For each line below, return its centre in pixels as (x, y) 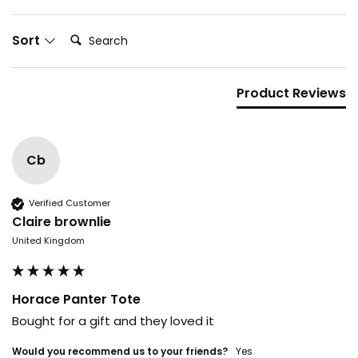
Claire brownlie (62, 221)
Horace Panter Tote (76, 299)
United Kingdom (48, 240)
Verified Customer (70, 203)
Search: (88, 33)
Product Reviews (291, 93)
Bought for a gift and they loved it (113, 320)
